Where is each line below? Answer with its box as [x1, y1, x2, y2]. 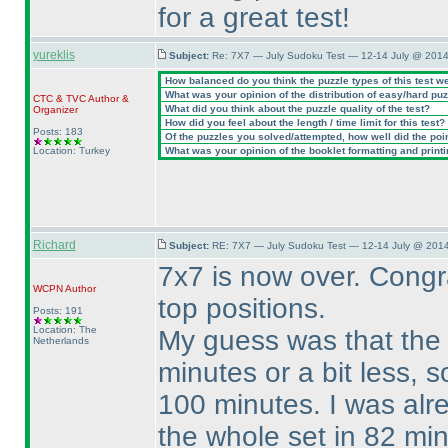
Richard [32, 238, 76, 252]
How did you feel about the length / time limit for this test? [161, 117, 445, 128]
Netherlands [32, 335, 89, 346]
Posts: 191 [32, 305, 83, 316]
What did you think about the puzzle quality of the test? [161, 103, 430, 114]
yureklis [32, 48, 75, 62]
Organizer [32, 104, 78, 115]
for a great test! [157, 2, 350, 33]
